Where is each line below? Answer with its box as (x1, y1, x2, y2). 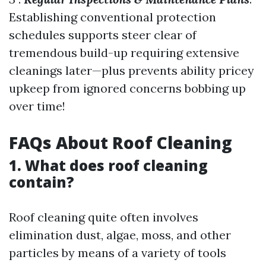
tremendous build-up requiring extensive (9, 45, 239, 60)
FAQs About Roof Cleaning (9, 131, 232, 154)
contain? (9, 172, 74, 192)
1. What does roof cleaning (9, 156, 208, 175)
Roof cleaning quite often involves (9, 210, 198, 224)
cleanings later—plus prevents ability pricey (9, 63, 254, 78)
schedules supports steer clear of (9, 27, 197, 42)
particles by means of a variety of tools (9, 245, 226, 260)
